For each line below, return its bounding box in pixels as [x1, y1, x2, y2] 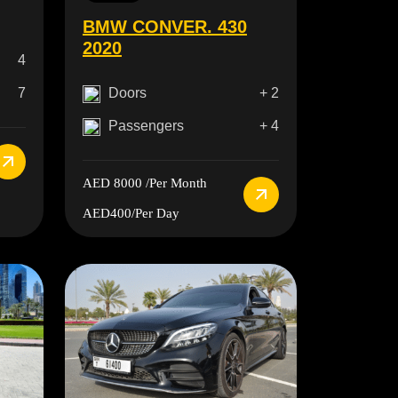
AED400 [82, 205, 131, 220]
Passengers [107, 117, 184, 133]
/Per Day [131, 205, 179, 220]
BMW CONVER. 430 [82, 16, 247, 36]
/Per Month [141, 175, 207, 190]
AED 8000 [82, 175, 142, 190]
